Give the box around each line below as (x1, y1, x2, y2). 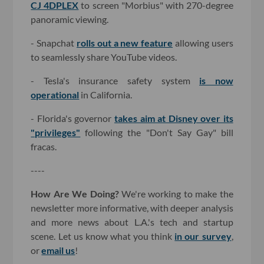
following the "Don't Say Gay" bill (80, 126, 233, 138)
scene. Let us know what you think (31, 230, 175, 242)
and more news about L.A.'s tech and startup (31, 216, 233, 227)
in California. (79, 88, 133, 100)
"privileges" (31, 126, 81, 138)
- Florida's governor (31, 112, 114, 124)
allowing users (173, 37, 233, 48)
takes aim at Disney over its (114, 112, 233, 124)
